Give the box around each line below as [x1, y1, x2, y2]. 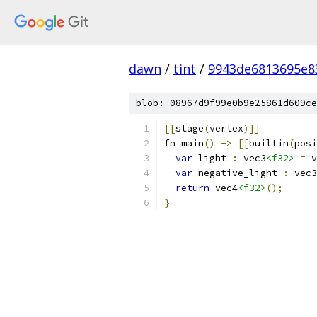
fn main [164, 137, 204, 149]
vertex [209, 122, 243, 134]
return [175, 182, 209, 194]
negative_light [192, 167, 283, 179]
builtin [249, 137, 289, 149]
